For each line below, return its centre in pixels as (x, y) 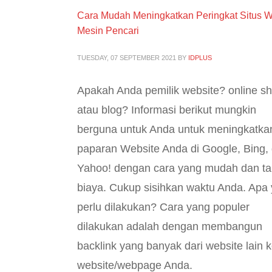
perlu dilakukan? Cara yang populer (163, 207)
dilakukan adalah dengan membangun (170, 226)
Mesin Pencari (108, 30)
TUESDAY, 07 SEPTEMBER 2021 (127, 57)
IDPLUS (200, 57)
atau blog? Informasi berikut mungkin (167, 110)
